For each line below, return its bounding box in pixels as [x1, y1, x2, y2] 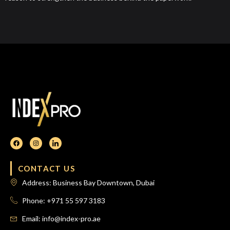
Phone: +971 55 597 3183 [22, 196, 105, 205]
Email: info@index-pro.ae [22, 214, 101, 223]
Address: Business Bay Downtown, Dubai [22, 178, 155, 187]
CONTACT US [18, 164, 75, 174]
